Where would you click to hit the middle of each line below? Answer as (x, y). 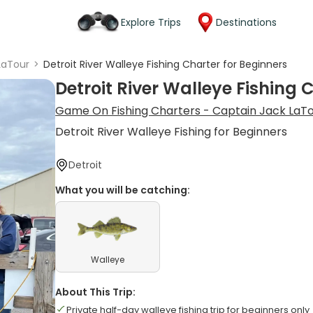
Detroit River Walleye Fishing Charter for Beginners (166, 64)
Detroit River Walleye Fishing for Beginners (172, 132)
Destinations (246, 22)
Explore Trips (151, 22)
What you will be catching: (123, 190)
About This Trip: (96, 292)
